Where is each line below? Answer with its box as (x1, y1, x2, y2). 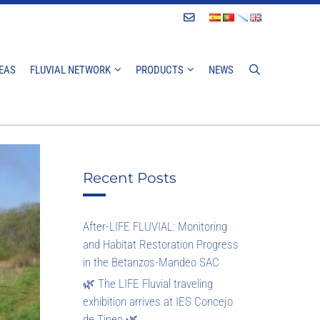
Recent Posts (83, 169, 176, 187)
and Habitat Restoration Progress (83, 237, 239, 252)
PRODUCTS (135, 64, 184, 76)
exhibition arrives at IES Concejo (83, 294, 233, 309)
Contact (194, 12, 223, 23)
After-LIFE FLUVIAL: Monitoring (83, 219, 227, 234)
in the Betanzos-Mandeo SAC (83, 255, 219, 270)
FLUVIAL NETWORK (29, 64, 111, 76)
